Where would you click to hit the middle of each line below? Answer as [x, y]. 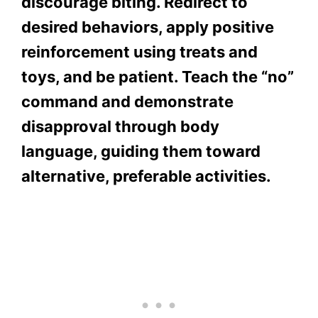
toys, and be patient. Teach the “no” [158, 77]
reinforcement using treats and [139, 52]
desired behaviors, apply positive [148, 27]
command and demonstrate [127, 102]
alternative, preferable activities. [146, 176]
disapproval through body [120, 127]
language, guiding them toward [141, 152]
